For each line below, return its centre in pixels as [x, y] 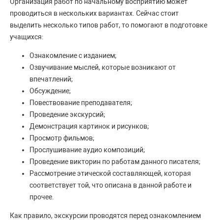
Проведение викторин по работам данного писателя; [115, 162]
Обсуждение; [50, 91]
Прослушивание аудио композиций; [87, 150]
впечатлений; [51, 79]
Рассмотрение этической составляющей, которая [110, 174]
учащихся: [27, 37]
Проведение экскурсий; [67, 115]
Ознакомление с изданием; [73, 56]
